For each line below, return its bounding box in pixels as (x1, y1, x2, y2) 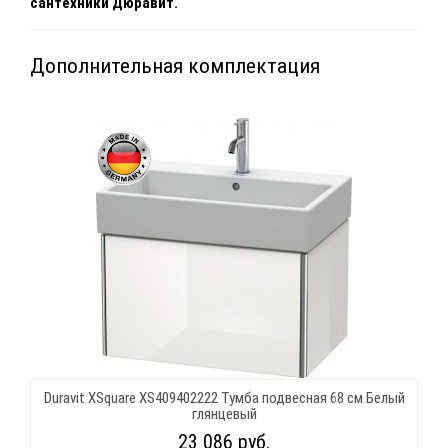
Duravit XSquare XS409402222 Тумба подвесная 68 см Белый (43, 388, 405, 407)
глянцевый (191, 404, 257, 423)
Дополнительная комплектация (30, 53, 320, 78)
